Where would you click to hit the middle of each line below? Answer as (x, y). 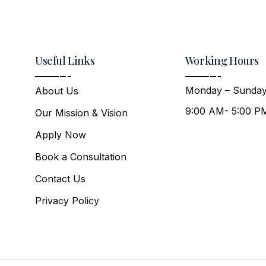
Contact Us (60, 179)
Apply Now (60, 135)
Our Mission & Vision (81, 113)
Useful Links (65, 61)
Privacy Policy (67, 201)
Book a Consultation (80, 157)
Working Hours (222, 61)
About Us (56, 91)
